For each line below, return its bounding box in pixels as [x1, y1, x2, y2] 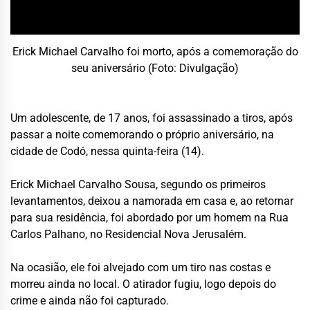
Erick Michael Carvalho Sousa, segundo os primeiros [10, 177, 266, 191]
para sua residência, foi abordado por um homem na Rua [10, 210, 289, 224]
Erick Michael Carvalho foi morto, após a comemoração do [12, 44, 298, 58]
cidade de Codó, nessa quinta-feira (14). [10, 144, 204, 158]
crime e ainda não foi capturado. [10, 293, 169, 307]
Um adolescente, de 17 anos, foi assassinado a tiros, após [10, 111, 293, 125]
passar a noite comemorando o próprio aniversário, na [10, 127, 274, 141]
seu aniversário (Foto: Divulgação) [71, 61, 239, 75]
